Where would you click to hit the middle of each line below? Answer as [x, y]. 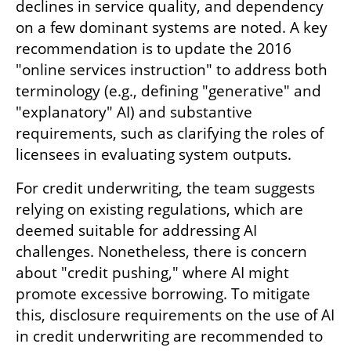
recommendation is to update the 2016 [154, 49]
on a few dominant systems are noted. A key [172, 28]
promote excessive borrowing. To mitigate [163, 294]
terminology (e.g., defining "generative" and [168, 91]
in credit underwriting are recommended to [169, 337]
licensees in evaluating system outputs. [154, 155]
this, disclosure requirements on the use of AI [175, 315]
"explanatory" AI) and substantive [134, 112]
